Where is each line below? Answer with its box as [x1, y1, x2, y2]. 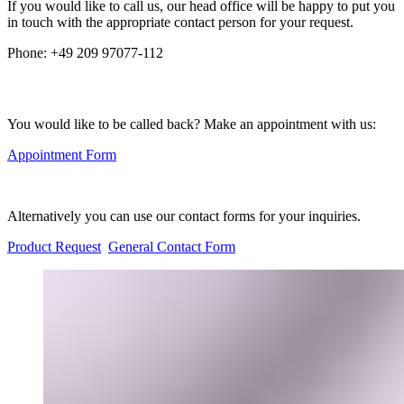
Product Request [7, 238, 101, 254]
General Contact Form [108, 238, 235, 254]
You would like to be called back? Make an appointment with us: [7, 115, 376, 132]
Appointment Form [7, 146, 116, 162]
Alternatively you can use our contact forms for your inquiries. [7, 207, 361, 224]
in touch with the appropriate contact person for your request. [7, 14, 353, 30]
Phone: [7, 44, 47, 60]
